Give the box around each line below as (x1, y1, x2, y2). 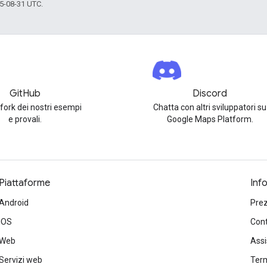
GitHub (9, 88, 41, 100)
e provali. (8, 114, 42, 124)
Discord (193, 88, 228, 100)
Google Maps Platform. (166, 114, 253, 124)
